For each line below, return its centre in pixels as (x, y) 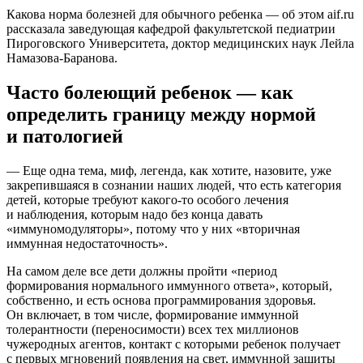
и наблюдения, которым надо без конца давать (135, 214)
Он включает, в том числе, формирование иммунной (153, 314)
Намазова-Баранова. (62, 58)
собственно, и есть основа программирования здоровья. (161, 300)
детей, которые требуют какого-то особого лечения (147, 199)
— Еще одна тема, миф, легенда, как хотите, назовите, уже (169, 170)
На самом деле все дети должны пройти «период (142, 271)
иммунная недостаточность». (87, 243)
